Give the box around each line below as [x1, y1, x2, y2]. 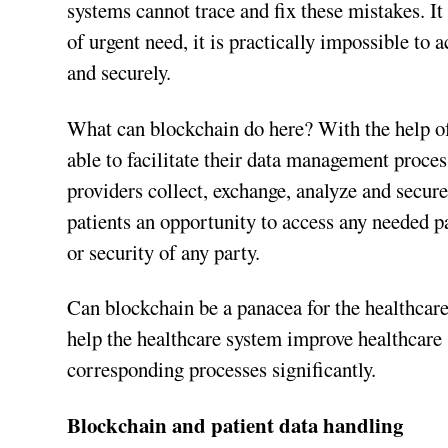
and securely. [67, 57, 172, 86]
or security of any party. [67, 237, 261, 266]
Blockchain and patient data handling [67, 410, 404, 441]
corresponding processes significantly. [67, 355, 377, 384]
